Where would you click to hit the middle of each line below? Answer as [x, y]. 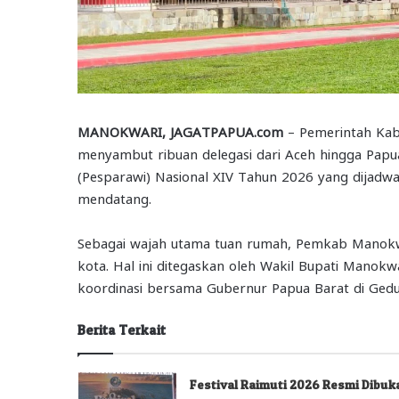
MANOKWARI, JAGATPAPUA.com [180, 131]
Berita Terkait [122, 330]
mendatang [113, 198]
